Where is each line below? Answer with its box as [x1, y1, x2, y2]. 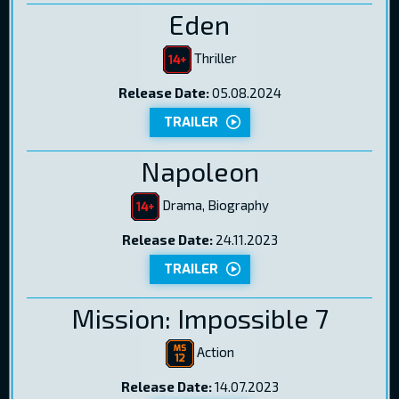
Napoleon [140, 155, 259, 188]
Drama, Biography [159, 196, 269, 213]
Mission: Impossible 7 [70, 302, 329, 335]
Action [193, 343, 234, 360]
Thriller [191, 49, 237, 66]
